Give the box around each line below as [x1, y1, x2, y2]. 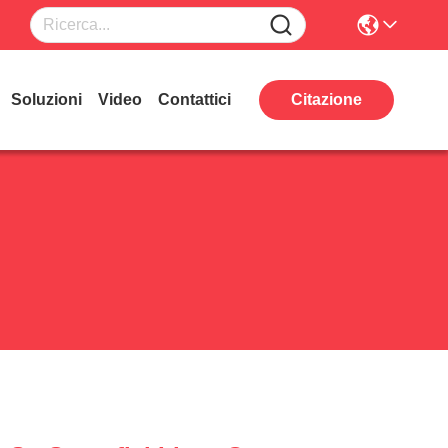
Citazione [291, 91, 362, 108]
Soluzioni [11, 91, 82, 108]
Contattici [158, 91, 231, 108]
